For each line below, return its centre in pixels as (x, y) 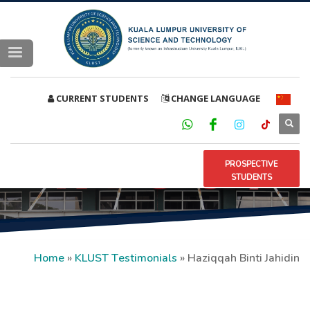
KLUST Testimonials (126, 257)
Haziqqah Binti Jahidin (244, 257)
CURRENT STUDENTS (101, 98)
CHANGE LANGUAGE (215, 98)
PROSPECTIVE (252, 163)
